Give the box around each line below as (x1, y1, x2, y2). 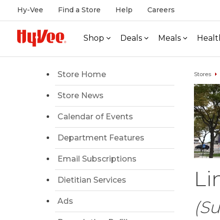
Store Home (57, 70, 106, 79)
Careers (147, 5, 175, 14)
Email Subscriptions (57, 154, 137, 164)
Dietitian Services (57, 175, 126, 185)
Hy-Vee (17, 5, 43, 14)
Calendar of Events (57, 112, 133, 121)
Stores (193, 71, 211, 78)
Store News (57, 91, 104, 100)
